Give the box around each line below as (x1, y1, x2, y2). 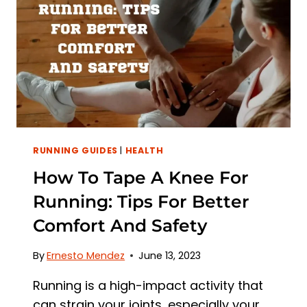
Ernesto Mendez (47, 248, 125, 262)
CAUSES (95, 8, 138, 22)
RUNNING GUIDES (33, 144, 118, 156)
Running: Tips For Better (33, 191, 249, 212)
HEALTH (125, 144, 164, 156)
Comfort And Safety (33, 215, 207, 236)
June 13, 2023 (138, 248, 201, 262)
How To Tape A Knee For (33, 167, 249, 188)
